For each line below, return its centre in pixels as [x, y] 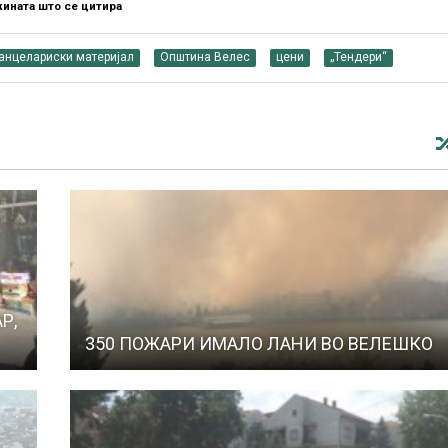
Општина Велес [205, 56]
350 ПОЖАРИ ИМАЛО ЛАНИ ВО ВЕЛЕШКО [258, 343]
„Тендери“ [359, 56]
